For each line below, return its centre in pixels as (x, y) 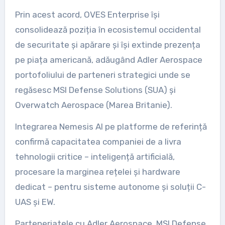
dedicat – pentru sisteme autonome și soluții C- (110, 187)
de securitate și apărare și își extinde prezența (107, 44)
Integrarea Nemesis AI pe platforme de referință (111, 126)
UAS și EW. (35, 202)
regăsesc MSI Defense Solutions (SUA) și (95, 90)
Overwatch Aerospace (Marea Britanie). (93, 105)
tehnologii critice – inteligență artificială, (95, 156)
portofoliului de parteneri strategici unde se (102, 75)
